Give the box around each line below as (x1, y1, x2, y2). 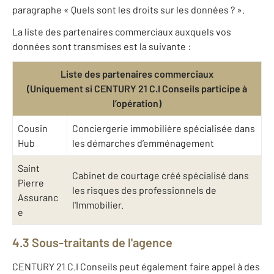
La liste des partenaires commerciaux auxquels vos (12, 26, 231, 38)
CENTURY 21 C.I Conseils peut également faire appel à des (12, 261, 260, 273)
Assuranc (18, 191, 58, 204)
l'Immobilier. (72, 199, 124, 211)
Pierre (18, 177, 44, 189)
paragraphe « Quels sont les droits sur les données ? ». (12, 4, 245, 16)
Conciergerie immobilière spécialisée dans (72, 122, 255, 135)
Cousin (18, 122, 48, 135)
